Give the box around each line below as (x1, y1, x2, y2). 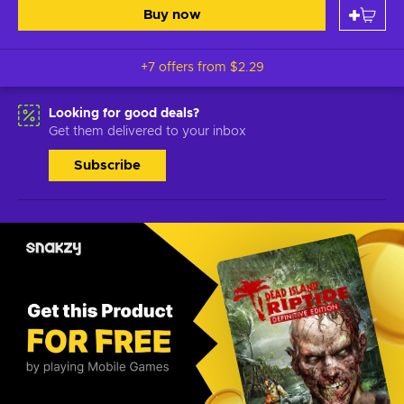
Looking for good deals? (49, 107, 199, 120)
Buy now (142, 8, 201, 22)
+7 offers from (140, 61, 230, 74)
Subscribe (74, 159, 141, 172)
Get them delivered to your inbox (49, 125, 246, 138)
